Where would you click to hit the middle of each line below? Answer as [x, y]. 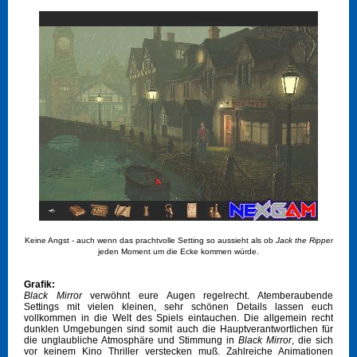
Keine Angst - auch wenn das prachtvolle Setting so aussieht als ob [150, 241]
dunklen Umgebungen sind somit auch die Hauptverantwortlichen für [178, 330]
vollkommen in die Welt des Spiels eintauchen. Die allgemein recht [178, 318]
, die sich [312, 341]
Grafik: [39, 285]
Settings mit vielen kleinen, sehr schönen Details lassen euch [178, 307]
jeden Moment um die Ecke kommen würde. [178, 252]
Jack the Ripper [304, 241]
